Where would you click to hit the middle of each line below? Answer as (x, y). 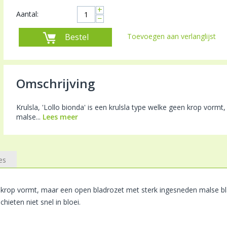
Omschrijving (55, 83)
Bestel (77, 37)
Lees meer (60, 117)
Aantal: (27, 14)
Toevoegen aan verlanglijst (171, 36)
